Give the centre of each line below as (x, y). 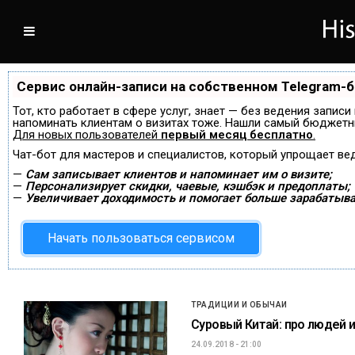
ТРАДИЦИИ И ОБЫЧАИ (239, 304)
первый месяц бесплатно (237, 134)
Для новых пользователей (87, 134)
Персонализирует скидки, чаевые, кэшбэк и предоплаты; (188, 186)
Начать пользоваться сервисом (141, 238)
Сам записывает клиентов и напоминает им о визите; (179, 174)
